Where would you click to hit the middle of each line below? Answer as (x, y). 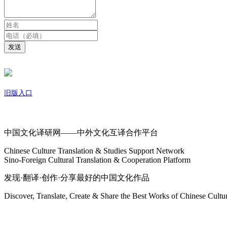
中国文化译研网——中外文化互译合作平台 (81, 132)
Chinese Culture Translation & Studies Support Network (94, 150)
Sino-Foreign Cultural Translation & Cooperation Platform (97, 160)
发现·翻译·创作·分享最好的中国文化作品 (77, 177)
